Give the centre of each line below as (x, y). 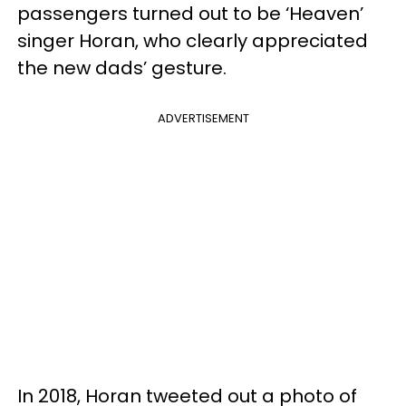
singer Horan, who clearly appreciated (193, 40)
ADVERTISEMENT (203, 118)
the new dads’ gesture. (122, 68)
